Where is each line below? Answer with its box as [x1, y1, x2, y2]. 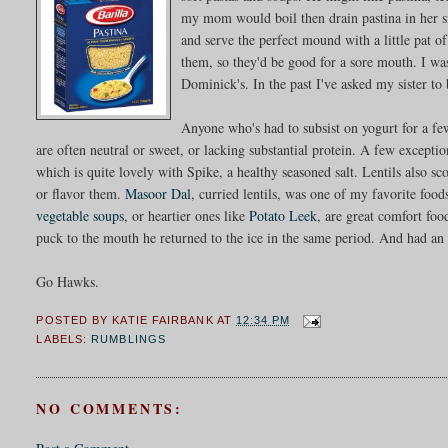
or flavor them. [36, 183, 126, 203]
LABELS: [36, 333, 92, 346]
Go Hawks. [36, 271, 100, 291]
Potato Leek [249, 205, 318, 225]
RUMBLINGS [91, 333, 167, 346]
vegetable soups [36, 205, 125, 225]
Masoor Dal [125, 183, 192, 203]
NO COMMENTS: [36, 397, 184, 419]
